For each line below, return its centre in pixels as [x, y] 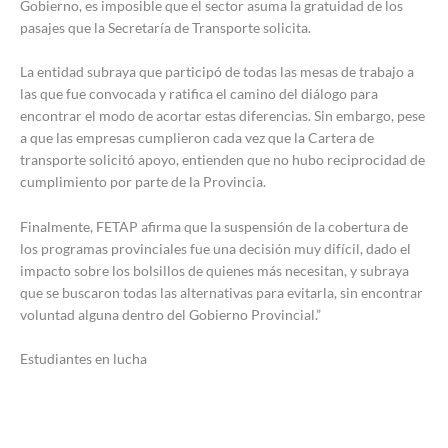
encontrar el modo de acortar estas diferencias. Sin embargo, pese [222, 116]
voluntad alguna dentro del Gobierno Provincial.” [170, 314]
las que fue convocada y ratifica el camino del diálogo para [199, 94]
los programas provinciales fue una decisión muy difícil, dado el [215, 248]
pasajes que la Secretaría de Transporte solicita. [165, 27]
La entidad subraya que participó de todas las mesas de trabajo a [217, 72]
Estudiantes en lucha [83, 359]
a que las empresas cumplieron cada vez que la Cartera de [197, 138]
